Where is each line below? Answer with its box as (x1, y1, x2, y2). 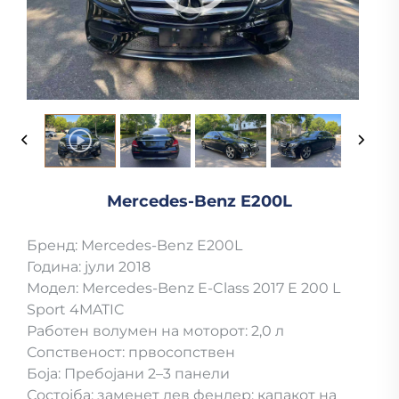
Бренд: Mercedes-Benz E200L (27, 237, 242, 255)
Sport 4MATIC (27, 301, 125, 319)
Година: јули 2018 (27, 258, 151, 276)
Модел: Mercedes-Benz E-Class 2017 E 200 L (27, 280, 340, 297)
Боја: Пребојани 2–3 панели (27, 365, 230, 383)
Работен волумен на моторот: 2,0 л (27, 322, 284, 340)
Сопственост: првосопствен (27, 344, 235, 362)
